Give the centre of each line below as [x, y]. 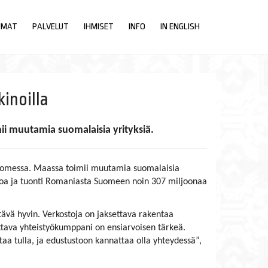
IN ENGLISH [180, 27]
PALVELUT [50, 27]
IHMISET [98, 27]
